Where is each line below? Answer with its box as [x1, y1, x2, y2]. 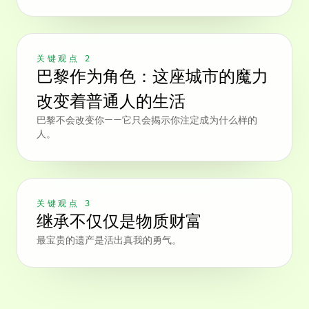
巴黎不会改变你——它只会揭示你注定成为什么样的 [37, 116, 257, 126]
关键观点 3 [37, 199, 92, 208]
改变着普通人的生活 [37, 92, 186, 110]
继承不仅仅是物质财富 [37, 212, 202, 230]
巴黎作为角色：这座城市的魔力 [37, 68, 268, 86]
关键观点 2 [37, 54, 92, 63]
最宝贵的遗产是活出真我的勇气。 [37, 236, 181, 246]
